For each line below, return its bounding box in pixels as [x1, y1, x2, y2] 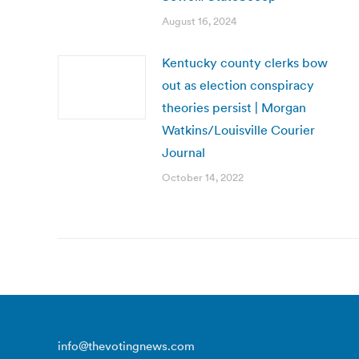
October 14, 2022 [162, 171, 244, 184]
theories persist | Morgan [162, 99, 306, 115]
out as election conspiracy [162, 77, 314, 93]
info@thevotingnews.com [58, 338, 195, 353]
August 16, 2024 [162, 14, 237, 28]
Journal [162, 144, 205, 160]
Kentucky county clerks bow [162, 54, 328, 71]
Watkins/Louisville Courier [162, 122, 315, 138]
